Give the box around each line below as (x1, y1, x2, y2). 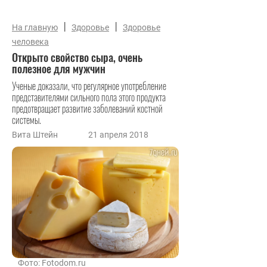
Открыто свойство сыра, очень (12, 49, 142, 65)
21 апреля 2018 (88, 130, 148, 139)
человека (12, 37, 49, 46)
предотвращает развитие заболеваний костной (12, 101, 163, 116)
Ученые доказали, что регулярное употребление (12, 79, 166, 93)
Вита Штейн (12, 130, 58, 139)
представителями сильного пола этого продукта (12, 90, 166, 104)
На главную (12, 23, 58, 32)
